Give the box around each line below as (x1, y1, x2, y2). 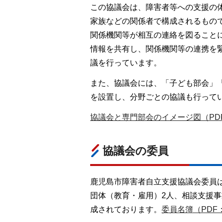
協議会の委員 (103, 144, 168, 157)
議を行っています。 (90, 58, 162, 67)
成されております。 (90, 205, 162, 214)
